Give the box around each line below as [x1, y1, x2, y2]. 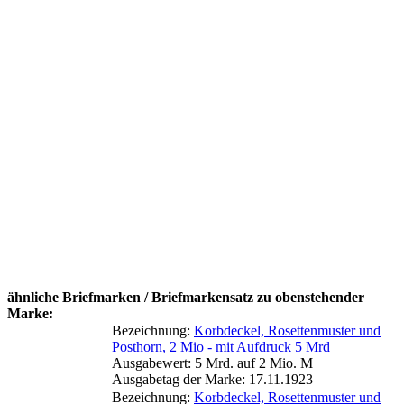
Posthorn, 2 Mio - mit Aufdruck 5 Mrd [112, 338, 330, 354]
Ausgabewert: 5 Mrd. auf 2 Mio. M [112, 354, 313, 371]
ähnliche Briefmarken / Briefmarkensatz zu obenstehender [7, 289, 364, 305]
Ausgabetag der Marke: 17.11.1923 [112, 371, 313, 387]
